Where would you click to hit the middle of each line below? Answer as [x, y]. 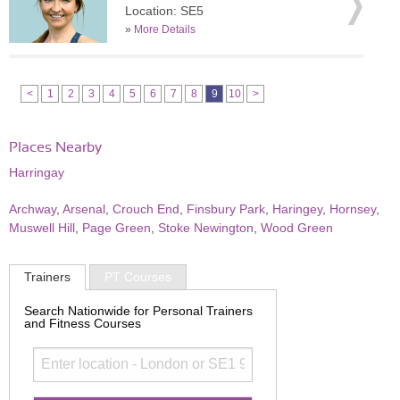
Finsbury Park [226, 209]
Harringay [37, 172]
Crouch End [146, 209]
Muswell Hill [42, 228]
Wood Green [297, 228]
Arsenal [84, 209]
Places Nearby [55, 147]
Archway [33, 209]
